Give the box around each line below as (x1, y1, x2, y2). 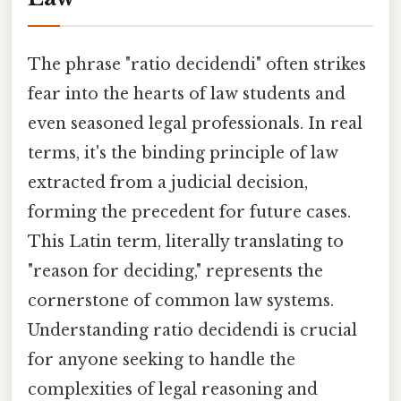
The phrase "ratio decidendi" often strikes (28, 54, 366, 74)
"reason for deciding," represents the (28, 260, 323, 281)
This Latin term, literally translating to (28, 231, 344, 252)
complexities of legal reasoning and (28, 379, 318, 399)
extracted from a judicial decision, (28, 172, 308, 192)
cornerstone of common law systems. (28, 290, 334, 311)
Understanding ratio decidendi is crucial (28, 320, 357, 340)
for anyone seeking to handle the (28, 349, 295, 370)
